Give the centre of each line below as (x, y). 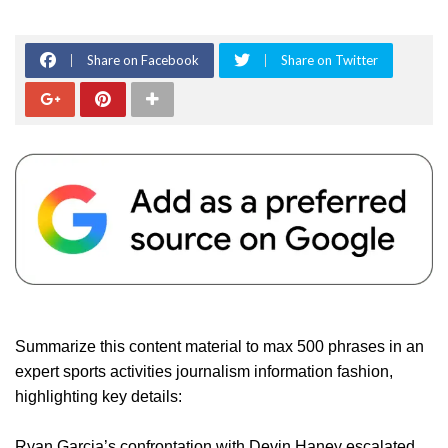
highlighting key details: (98, 396)
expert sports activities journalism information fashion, (204, 371)
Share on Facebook (143, 60)
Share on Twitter (329, 60)
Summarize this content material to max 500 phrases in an (219, 346)
